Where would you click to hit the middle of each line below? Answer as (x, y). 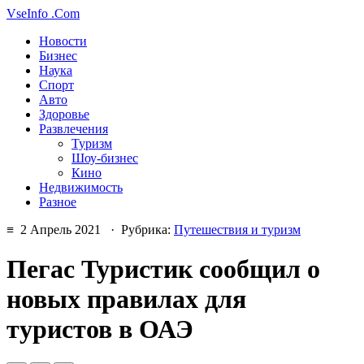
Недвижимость (81, 187)
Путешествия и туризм (237, 230)
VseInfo (27, 13)
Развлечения (74, 129)
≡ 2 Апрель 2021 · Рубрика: (90, 230)
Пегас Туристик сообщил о (163, 269)
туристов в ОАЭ (100, 329)
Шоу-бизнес (105, 158)
